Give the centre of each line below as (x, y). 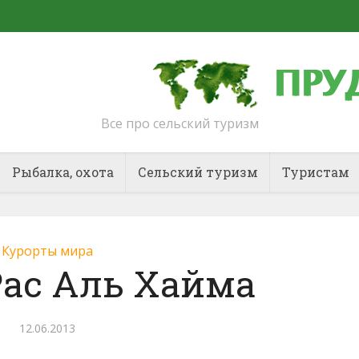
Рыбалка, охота (63, 172)
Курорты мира (47, 251)
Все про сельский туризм (179, 123)
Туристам (315, 172)
